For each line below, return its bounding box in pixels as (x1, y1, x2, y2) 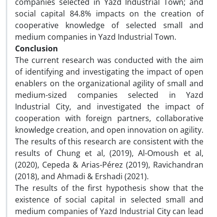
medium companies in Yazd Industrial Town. (15, 31, 176, 42)
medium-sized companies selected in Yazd (15, 90, 203, 100)
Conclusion (15, 43, 58, 54)
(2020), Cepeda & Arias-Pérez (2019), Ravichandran (15, 159, 203, 170)
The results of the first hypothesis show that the (15, 183, 203, 193)
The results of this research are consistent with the (15, 136, 203, 147)
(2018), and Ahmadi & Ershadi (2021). (15, 171, 149, 182)
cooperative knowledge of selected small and (15, 20, 203, 31)
